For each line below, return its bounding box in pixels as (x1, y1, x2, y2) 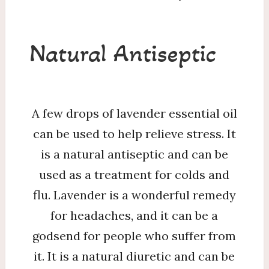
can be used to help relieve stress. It (32, 125, 236, 141)
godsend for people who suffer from (32, 228, 237, 243)
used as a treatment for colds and (39, 166, 230, 182)
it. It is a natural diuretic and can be (34, 248, 235, 264)
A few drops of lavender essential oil (31, 105, 237, 121)
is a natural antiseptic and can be (40, 146, 228, 162)
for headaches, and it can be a (50, 207, 219, 223)
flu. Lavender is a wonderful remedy (32, 187, 236, 202)
